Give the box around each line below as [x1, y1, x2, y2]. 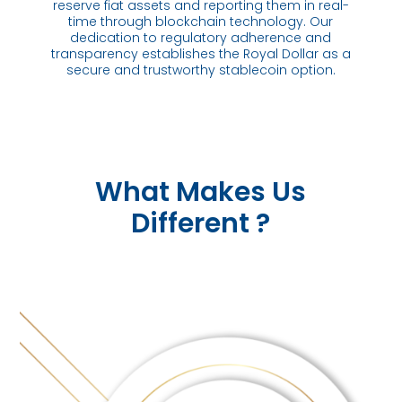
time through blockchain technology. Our [68, 13, 334, 31]
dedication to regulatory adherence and [70, 29, 332, 48]
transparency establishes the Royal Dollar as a [50, 45, 351, 64]
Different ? [131, 205, 271, 243]
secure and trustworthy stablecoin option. [66, 61, 336, 80]
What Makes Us [95, 173, 307, 212]
